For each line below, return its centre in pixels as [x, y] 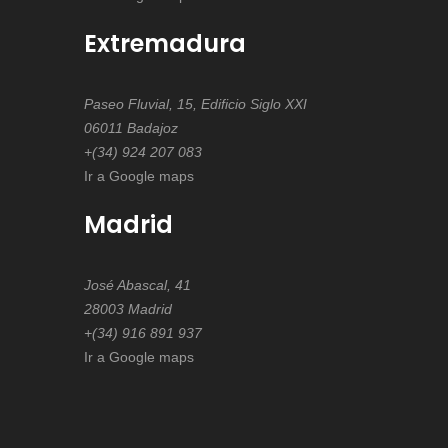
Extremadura [164, 43]
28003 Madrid [127, 309]
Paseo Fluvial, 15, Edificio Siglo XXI [195, 104]
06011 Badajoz [130, 128]
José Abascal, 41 [137, 285]
